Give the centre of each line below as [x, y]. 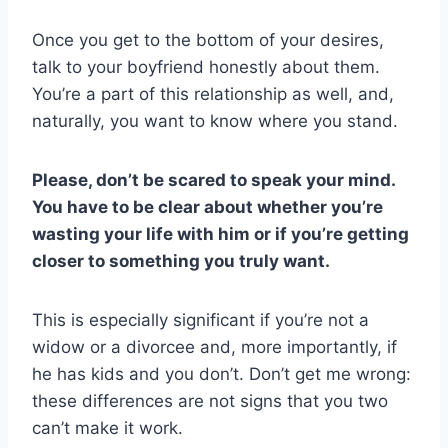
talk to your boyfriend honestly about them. [206, 66]
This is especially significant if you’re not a [200, 319]
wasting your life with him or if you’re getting [220, 233]
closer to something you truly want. [181, 260]
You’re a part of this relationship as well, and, [213, 93]
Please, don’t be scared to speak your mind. [213, 179]
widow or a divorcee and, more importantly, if [214, 346]
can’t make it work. [107, 427]
